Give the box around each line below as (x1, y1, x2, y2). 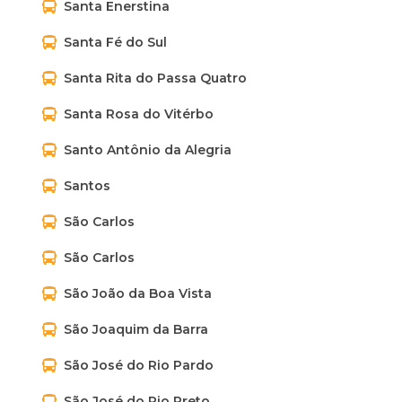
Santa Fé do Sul (64, 34, 167, 50)
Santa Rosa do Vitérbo (64, 106, 214, 122)
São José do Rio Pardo (64, 357, 214, 373)
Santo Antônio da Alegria (64, 142, 232, 158)
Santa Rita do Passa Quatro (64, 70, 247, 86)
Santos (64, 178, 110, 194)
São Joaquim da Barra (64, 321, 208, 337)
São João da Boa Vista (64, 285, 212, 301)
